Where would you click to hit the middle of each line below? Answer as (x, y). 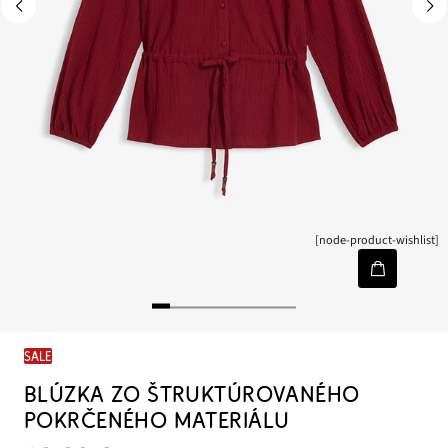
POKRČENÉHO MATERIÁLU (157, 421)
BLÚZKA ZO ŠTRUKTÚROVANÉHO (192, 395)
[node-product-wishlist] (377, 240)
